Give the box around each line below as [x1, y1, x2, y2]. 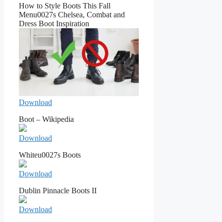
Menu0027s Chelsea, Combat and [19, 10, 125, 19]
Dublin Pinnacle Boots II [19, 186, 97, 195]
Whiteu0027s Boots [19, 150, 81, 159]
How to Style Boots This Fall [19, 1, 111, 10]
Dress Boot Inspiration [19, 19, 89, 28]
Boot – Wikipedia [19, 114, 74, 123]
